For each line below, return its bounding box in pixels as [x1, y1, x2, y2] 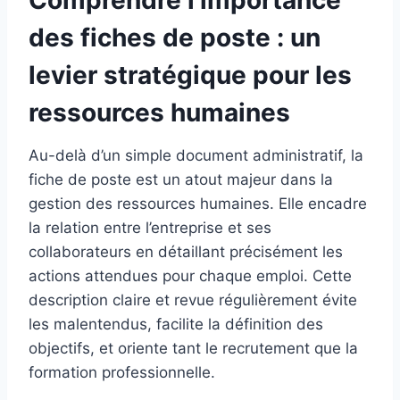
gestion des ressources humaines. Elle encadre [29, 194, 367, 212]
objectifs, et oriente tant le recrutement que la [29, 338, 358, 357]
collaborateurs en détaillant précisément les [29, 242, 343, 261]
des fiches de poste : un [29, 21, 321, 53]
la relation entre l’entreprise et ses [29, 218, 271, 237]
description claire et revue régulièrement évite [29, 290, 357, 309]
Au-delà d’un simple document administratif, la [29, 146, 363, 164]
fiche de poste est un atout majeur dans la [29, 170, 333, 188]
